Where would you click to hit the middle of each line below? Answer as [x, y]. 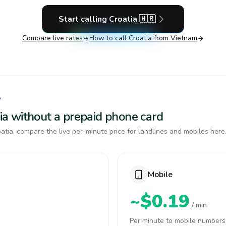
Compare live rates [52, 38]
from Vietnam [175, 38]
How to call [109, 38]
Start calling [84, 19]
